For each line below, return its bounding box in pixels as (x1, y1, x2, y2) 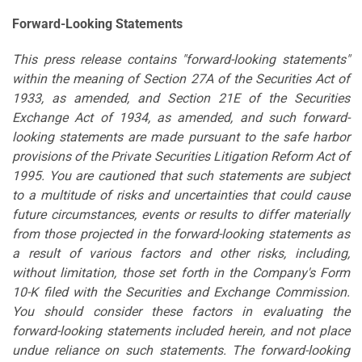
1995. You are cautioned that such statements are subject (12, 167, 350, 183)
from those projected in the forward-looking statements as (12, 225, 350, 242)
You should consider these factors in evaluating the (12, 303, 350, 319)
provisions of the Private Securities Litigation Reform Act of (12, 148, 350, 164)
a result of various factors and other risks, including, (12, 245, 350, 261)
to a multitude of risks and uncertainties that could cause (12, 187, 350, 203)
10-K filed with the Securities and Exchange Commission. (12, 284, 350, 300)
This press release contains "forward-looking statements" (12, 51, 350, 67)
